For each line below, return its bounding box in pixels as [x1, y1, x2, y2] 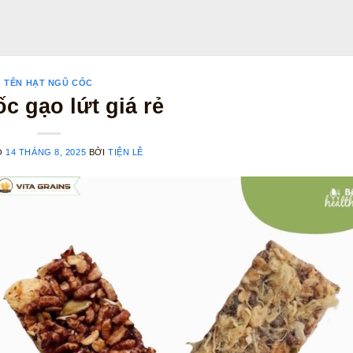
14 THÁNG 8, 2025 [6, 147, 87, 157]
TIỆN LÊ [107, 147, 143, 157]
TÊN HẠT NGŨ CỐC [4, 78, 93, 87]
